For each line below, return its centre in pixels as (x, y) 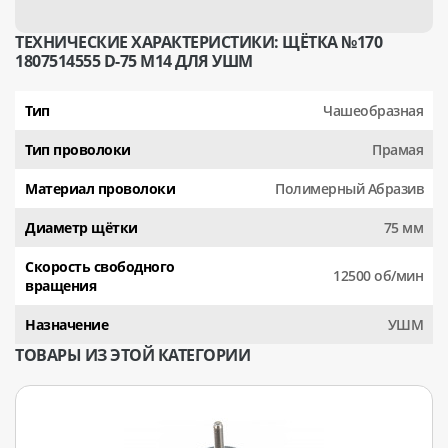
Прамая (397, 149)
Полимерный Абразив (349, 188)
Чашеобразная (373, 110)
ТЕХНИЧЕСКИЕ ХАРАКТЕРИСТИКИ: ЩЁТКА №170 (198, 41)
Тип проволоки (78, 149)
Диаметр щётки (81, 227)
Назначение (66, 324)
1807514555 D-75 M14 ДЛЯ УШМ (134, 60)
